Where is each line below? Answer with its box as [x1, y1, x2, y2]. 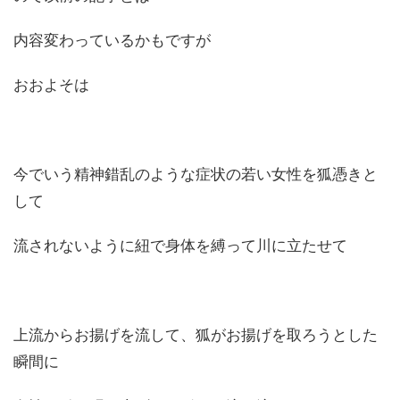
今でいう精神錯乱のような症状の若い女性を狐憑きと [13, 164, 378, 183]
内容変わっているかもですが [13, 30, 211, 49]
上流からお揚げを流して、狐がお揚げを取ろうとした [13, 325, 378, 344]
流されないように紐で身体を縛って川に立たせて [13, 236, 347, 254]
